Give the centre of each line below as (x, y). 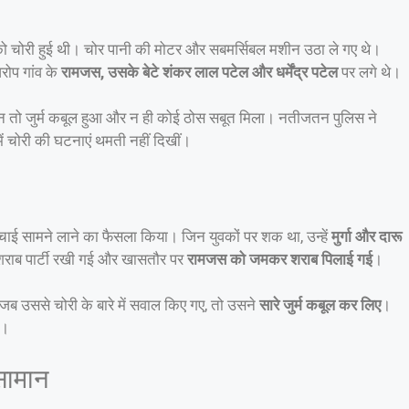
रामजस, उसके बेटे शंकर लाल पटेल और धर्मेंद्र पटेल (199, 72)
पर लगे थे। (369, 72)
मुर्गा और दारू (367, 236)
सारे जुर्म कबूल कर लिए (320, 305)
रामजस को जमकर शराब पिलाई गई (280, 259)
